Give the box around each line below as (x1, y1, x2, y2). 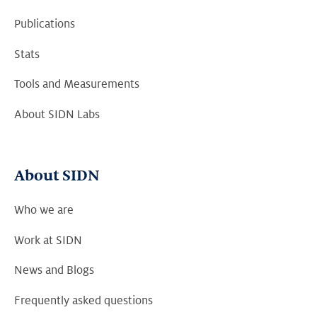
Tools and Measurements (14, 78, 139, 91)
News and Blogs (14, 264, 94, 277)
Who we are (14, 204, 74, 217)
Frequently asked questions (14, 294, 153, 308)
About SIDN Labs (14, 108, 100, 122)
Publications (14, 18, 75, 31)
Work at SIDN (14, 234, 82, 247)
